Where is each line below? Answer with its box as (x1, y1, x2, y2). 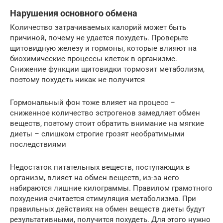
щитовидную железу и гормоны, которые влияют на (10, 43, 197, 53)
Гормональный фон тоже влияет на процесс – (10, 98, 175, 107)
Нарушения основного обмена (10, 7, 137, 18)
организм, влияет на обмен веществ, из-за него (10, 173, 179, 182)
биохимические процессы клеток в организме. (10, 54, 177, 63)
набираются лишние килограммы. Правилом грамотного (10, 183, 213, 193)
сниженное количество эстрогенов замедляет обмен (10, 108, 200, 117)
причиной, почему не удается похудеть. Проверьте (10, 33, 188, 42)
